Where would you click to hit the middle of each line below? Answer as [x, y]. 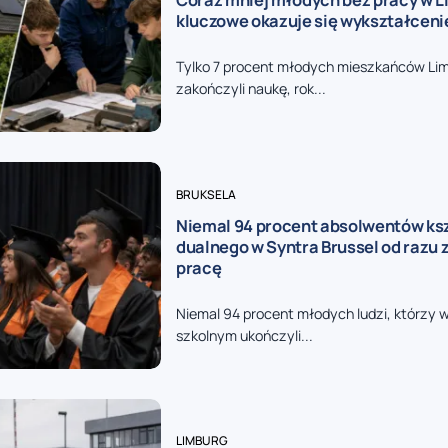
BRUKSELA [205, 194]
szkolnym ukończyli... [244, 335]
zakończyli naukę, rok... [250, 88]
